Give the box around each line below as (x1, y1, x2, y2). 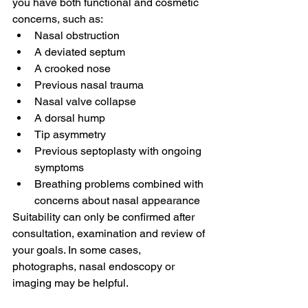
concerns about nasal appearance (34, 194, 200, 207)
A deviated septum (34, 45, 125, 58)
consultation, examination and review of (12, 227, 208, 240)
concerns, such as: (12, 12, 103, 25)
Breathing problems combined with (34, 177, 206, 190)
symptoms (34, 161, 84, 174)
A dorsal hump (34, 111, 105, 124)
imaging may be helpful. (12, 276, 129, 289)
